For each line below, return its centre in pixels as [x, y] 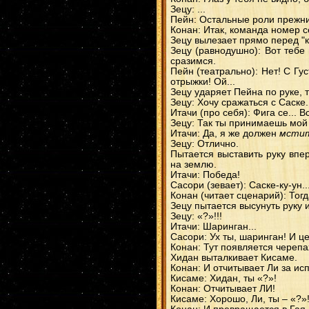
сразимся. [193, 61]
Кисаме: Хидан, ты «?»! [223, 278]
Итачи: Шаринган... [213, 227]
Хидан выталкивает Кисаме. [234, 258]
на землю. [193, 165]
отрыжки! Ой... [203, 82]
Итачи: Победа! [205, 175]
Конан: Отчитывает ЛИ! [223, 289]
